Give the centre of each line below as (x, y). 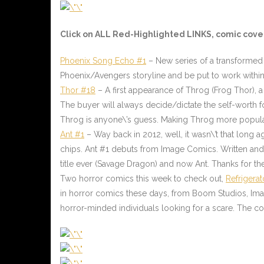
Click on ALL (86, 34)
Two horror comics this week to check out (141, 179)
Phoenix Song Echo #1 (103, 61)
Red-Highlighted (149, 34)
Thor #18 (78, 90)
